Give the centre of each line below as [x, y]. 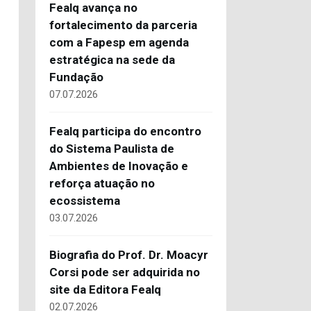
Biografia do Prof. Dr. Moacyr [129, 255]
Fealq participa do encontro [125, 131]
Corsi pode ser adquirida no [125, 272]
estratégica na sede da [112, 60]
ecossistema [85, 201]
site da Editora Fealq [105, 289]
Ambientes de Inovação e [119, 166]
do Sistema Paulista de [112, 149]
